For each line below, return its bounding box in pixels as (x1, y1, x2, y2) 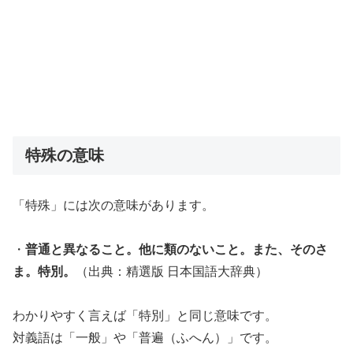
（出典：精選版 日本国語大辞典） (76, 265, 268, 279)
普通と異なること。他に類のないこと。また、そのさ (25, 243, 328, 257)
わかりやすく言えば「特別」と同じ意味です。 (13, 309, 277, 323)
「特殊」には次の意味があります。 (13, 199, 214, 213)
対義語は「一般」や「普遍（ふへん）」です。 (13, 331, 277, 345)
